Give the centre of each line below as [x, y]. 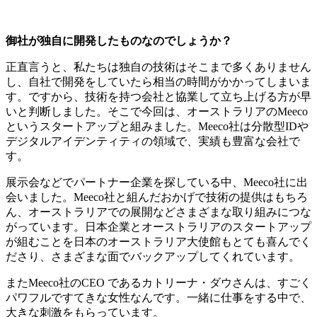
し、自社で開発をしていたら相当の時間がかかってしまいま [158, 82]
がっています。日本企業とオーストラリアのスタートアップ [158, 227]
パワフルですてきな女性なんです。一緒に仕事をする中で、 [158, 298]
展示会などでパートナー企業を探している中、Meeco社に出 [157, 183]
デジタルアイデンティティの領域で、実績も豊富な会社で [153, 142]
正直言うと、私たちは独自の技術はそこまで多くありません [158, 67]
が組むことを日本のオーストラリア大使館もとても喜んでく [158, 242]
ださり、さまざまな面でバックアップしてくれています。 [153, 257]
